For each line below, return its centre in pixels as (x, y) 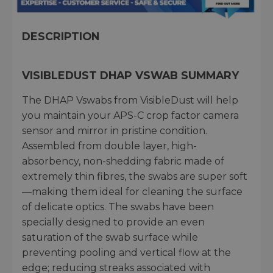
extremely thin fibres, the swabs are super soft (135, 176)
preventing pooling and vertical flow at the (126, 252)
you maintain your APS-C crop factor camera (130, 115)
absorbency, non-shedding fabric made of (123, 161)
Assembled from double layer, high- (109, 146)
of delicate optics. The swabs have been (118, 207)
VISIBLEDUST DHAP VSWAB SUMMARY (130, 75)
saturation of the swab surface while (110, 237)
